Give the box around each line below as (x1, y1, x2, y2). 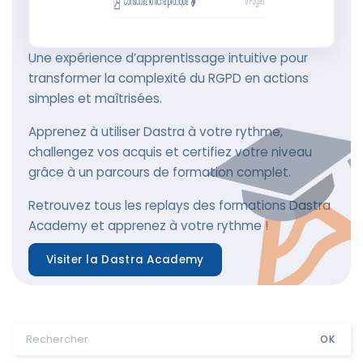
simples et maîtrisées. (28, 90, 162, 107)
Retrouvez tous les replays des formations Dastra (28, 197, 331, 214)
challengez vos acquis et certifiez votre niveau (28, 143, 312, 160)
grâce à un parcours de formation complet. (28, 164, 291, 181)
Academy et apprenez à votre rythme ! (28, 217, 268, 234)
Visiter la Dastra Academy (46, 252, 204, 267)
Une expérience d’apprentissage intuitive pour (28, 49, 308, 66)
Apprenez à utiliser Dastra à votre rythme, (28, 123, 283, 140)
